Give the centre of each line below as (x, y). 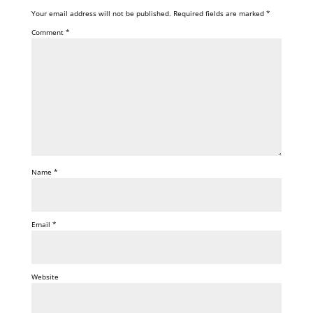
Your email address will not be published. (101, 14)
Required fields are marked (219, 14)
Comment (48, 32)
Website (45, 277)
